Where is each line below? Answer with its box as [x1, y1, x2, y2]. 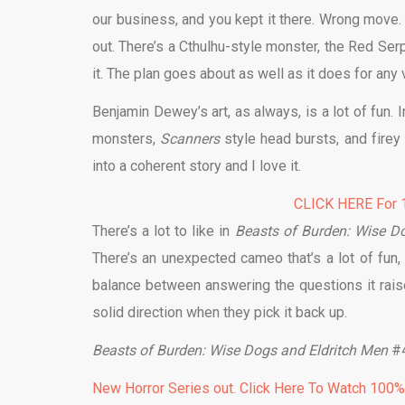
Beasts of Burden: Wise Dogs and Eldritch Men [92, 342, 388, 359]
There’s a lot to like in [92, 222, 235, 240]
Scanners [160, 130, 225, 147]
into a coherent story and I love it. [92, 157, 301, 174]
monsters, [92, 130, 161, 147]
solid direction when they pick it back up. [92, 304, 347, 321]
